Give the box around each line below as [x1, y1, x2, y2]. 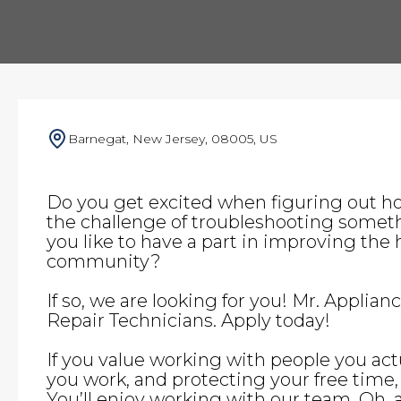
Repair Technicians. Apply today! [47, 310, 330, 331]
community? [47, 251, 161, 272]
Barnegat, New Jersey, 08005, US [68, 131, 277, 147]
